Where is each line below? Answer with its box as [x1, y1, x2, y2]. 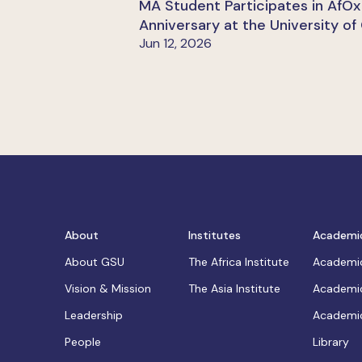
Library [312, 335, 349, 350]
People [65, 335, 101, 350]
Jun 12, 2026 [139, 35, 212, 53]
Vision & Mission [65, 281, 151, 297]
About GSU [65, 255, 124, 270]
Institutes [188, 228, 242, 243]
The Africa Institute [188, 255, 290, 270]
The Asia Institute [188, 281, 281, 297]
